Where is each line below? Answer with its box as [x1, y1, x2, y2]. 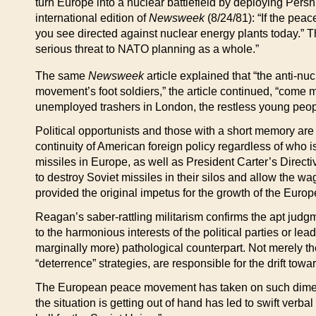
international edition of [35, 12, 149, 24]
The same [35, 70, 88, 82]
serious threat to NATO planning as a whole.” [35, 43, 259, 55]
